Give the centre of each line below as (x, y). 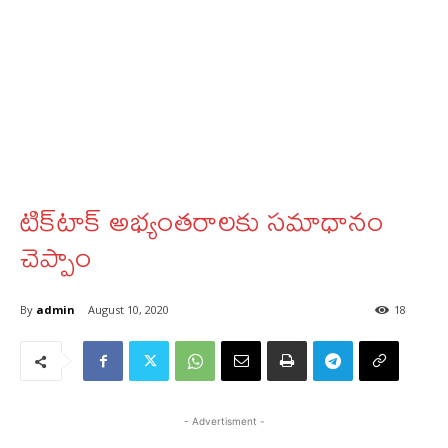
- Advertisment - (224, 421)
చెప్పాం (56, 256)
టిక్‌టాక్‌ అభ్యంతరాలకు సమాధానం (202, 220)
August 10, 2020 (128, 310)
